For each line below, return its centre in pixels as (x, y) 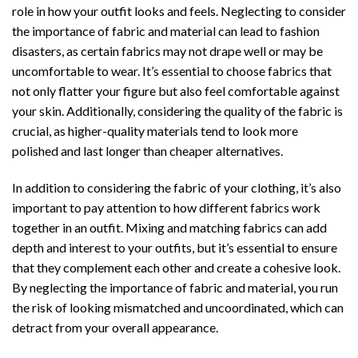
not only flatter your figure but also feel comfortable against (176, 91)
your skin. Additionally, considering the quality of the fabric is (177, 111)
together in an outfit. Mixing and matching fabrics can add (169, 227)
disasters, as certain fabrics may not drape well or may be (167, 51)
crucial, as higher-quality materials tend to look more (155, 131)
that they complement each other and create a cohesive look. (176, 267)
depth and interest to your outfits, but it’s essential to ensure (175, 247)
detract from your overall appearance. (115, 327)
